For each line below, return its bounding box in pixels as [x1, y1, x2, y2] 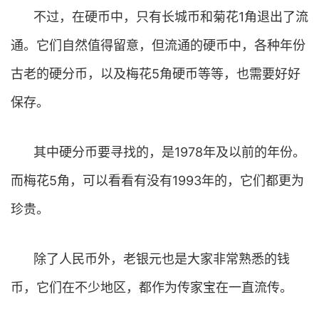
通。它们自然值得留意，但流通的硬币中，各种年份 [11, 38, 305, 53]
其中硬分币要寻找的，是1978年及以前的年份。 [33, 145, 305, 159]
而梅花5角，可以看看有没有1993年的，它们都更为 [11, 173, 304, 188]
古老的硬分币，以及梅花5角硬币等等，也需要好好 [11, 66, 300, 81]
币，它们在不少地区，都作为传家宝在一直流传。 [11, 280, 293, 295]
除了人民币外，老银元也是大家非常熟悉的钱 [33, 251, 290, 266]
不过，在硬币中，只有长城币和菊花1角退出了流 [33, 9, 308, 24]
